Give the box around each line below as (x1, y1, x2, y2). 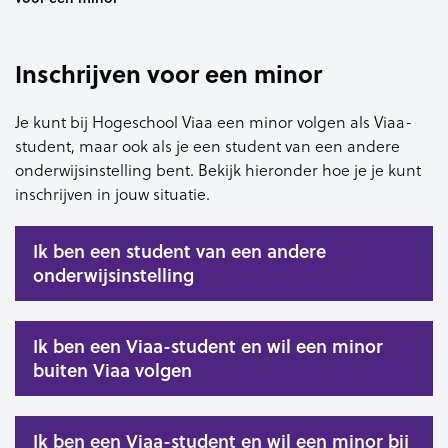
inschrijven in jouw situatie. (15, 181, 210, 205)
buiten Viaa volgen (33, 357, 192, 383)
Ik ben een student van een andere (33, 238, 326, 264)
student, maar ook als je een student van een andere (15, 133, 400, 157)
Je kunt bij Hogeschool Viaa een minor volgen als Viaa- (15, 109, 412, 133)
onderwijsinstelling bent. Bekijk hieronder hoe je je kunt (15, 157, 421, 181)
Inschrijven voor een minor (15, 55, 322, 91)
